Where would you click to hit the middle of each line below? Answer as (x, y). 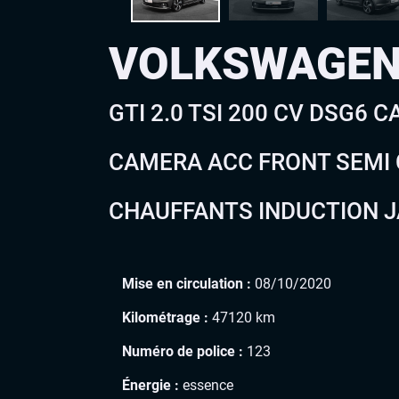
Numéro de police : (183, 351)
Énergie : (151, 385)
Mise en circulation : (187, 283)
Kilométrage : (165, 317)
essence (206, 385)
